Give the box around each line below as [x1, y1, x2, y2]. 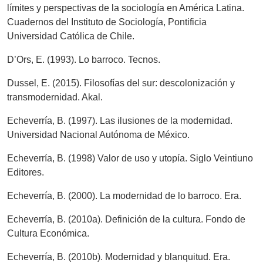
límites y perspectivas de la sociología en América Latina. [7, 3, 244, 14]
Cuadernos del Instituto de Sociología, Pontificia [7, 17, 207, 28]
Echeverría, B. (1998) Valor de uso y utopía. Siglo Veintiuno [7, 153, 253, 164]
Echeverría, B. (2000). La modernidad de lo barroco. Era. [7, 191, 241, 201]
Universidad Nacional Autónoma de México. [7, 130, 190, 140]
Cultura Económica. [7, 228, 89, 239]
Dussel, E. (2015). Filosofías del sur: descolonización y [7, 78, 235, 89]
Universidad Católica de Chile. [7, 31, 134, 42]
